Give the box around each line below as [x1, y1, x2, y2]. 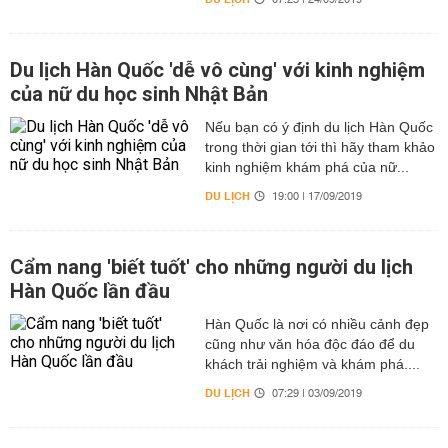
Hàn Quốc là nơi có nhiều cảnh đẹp [204, 316, 429, 332]
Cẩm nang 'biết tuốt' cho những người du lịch [10, 255, 413, 279]
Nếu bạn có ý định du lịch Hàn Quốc [204, 119, 433, 135]
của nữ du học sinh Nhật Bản [10, 82, 268, 106]
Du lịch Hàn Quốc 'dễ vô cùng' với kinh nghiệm [10, 58, 425, 82]
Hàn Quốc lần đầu [10, 279, 170, 303]
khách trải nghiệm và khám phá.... [204, 356, 420, 372]
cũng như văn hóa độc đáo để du [204, 336, 415, 352]
